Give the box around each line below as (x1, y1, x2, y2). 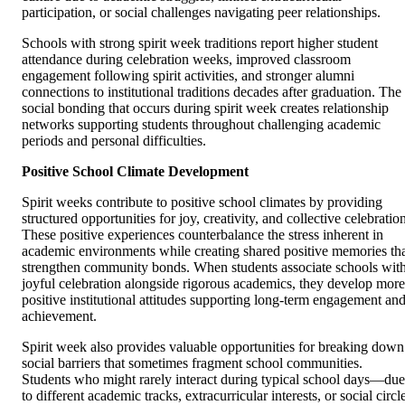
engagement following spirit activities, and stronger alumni (22, 67, 354, 83)
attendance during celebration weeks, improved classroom (22, 51, 351, 67)
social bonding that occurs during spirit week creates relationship (22, 99, 389, 116)
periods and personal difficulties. (22, 132, 206, 148)
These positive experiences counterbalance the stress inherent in (22, 226, 383, 242)
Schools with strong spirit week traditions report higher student (22, 34, 378, 51)
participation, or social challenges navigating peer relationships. (22, 4, 381, 20)
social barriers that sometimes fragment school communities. (22, 354, 363, 371)
